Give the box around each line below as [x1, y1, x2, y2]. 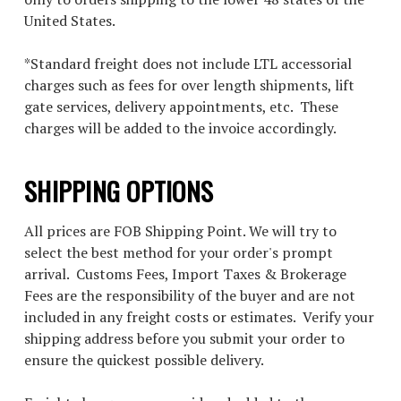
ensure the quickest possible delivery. [24, 350, 264, 370]
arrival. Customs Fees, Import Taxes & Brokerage [24, 264, 346, 284]
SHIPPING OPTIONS [24, 171, 213, 209]
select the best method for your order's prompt [24, 243, 333, 262]
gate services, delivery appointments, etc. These [24, 97, 338, 116]
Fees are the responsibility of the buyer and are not [24, 286, 355, 305]
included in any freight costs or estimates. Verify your [24, 307, 374, 327]
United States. [24, 11, 115, 30]
